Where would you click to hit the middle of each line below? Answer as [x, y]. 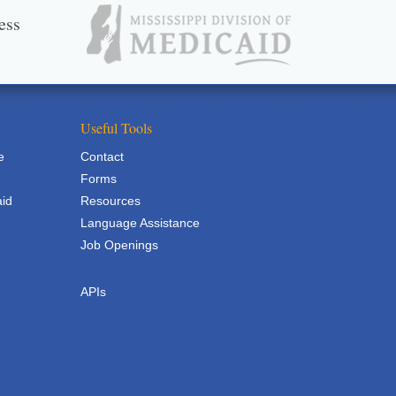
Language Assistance [140, 223]
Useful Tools [116, 128]
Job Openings [119, 245]
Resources [110, 201]
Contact [102, 156]
